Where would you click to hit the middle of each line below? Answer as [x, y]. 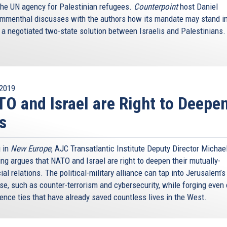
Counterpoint [156, 6]
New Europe [31, 148]
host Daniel [198, 6]
